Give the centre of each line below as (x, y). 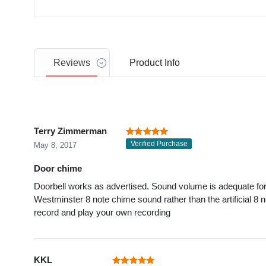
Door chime (58, 169)
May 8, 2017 (55, 145)
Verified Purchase (159, 144)
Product (146, 63)
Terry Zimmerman (70, 131)
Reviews (72, 63)
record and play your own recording (102, 213)
